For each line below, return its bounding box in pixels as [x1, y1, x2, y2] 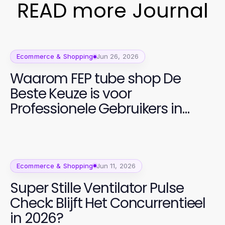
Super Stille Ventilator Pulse [10, 178, 184, 198]
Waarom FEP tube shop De [10, 69, 181, 88]
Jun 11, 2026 [96, 161, 136, 170]
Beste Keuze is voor [10, 84, 132, 103]
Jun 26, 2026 [96, 52, 139, 60]
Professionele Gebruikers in [10, 99, 182, 119]
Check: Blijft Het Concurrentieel [10, 193, 206, 213]
